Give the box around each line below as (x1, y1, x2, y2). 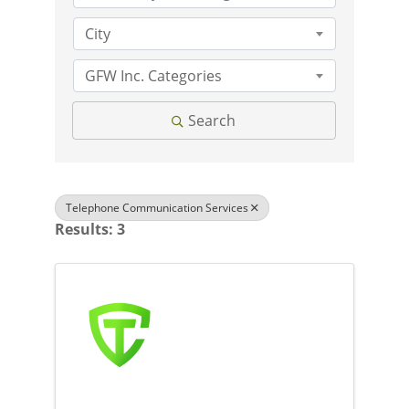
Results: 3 (54, 219, 125, 240)
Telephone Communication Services (65, 200, 248, 215)
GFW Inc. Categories (84, 66, 222, 86)
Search (188, 110, 236, 131)
